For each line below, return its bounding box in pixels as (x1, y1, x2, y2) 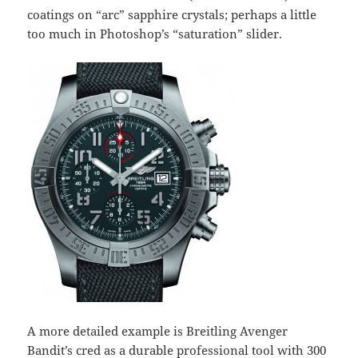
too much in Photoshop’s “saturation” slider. (27, 26, 283, 42)
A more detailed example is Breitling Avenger (27, 323, 288, 340)
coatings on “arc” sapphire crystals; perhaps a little (27, 6, 317, 23)
